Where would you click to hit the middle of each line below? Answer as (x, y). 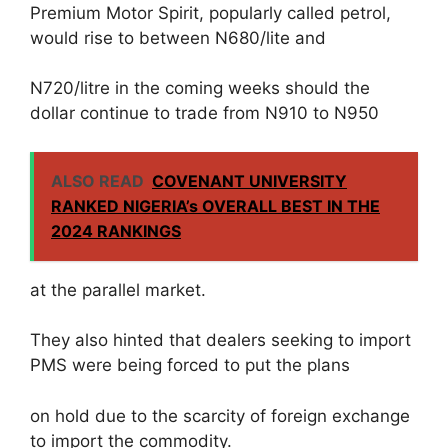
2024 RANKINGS (116, 230)
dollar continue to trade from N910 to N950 (204, 113)
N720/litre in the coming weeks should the (200, 88)
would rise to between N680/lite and (178, 37)
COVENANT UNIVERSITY (249, 180)
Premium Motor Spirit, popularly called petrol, (210, 12)
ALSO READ (97, 180)
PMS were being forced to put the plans (190, 365)
